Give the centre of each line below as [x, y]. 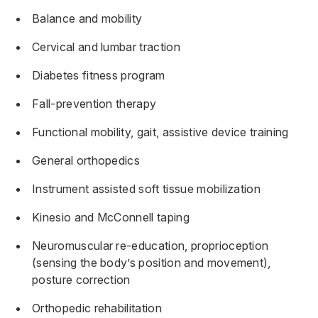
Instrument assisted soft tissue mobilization [147, 189]
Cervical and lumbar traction [106, 47]
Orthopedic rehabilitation [97, 308]
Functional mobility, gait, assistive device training [160, 132]
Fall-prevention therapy [94, 104]
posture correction [81, 280]
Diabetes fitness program [99, 75]
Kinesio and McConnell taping [111, 217]
